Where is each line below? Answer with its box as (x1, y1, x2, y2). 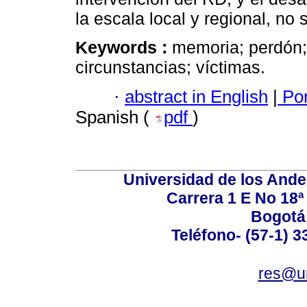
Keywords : (75, 38, 172, 58)
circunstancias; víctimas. (75, 58, 265, 77)
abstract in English (125, 86, 268, 106)
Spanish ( (75, 107, 154, 127)
